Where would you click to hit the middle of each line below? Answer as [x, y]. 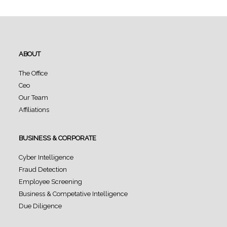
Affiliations [34, 109]
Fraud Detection [43, 169]
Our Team [34, 97]
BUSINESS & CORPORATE [58, 138]
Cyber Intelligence [46, 157]
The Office [33, 73]
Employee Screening [51, 181]
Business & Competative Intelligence [73, 194]
